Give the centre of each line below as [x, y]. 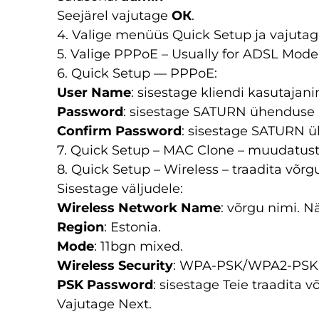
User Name [94, 93]
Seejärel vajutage [114, 16]
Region [80, 227]
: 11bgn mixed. [138, 246]
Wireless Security [115, 266]
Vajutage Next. [104, 304]
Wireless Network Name [139, 208]
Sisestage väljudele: [120, 189]
